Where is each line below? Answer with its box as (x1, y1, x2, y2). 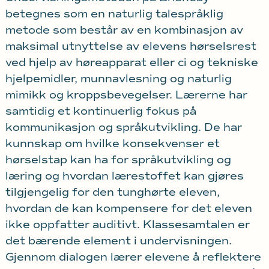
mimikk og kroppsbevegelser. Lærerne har (5, 88, 247, 101)
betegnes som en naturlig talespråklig (5, 7, 223, 20)
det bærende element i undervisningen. (5, 234, 232, 247)
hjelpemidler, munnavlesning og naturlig (5, 71, 232, 85)
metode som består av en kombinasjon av (5, 23, 243, 37)
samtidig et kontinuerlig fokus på (5, 104, 196, 118)
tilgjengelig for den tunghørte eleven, (5, 185, 220, 199)
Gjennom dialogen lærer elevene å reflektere (5, 250, 261, 264)
